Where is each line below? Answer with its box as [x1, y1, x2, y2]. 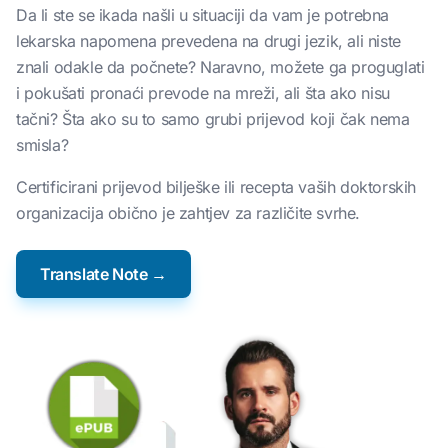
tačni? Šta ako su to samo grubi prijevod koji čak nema [16, 109, 410, 129]
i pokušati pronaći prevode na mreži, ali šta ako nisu [16, 83, 390, 103]
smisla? [16, 135, 69, 155]
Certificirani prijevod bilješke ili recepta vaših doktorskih [16, 177, 416, 197]
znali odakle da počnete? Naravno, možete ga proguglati [16, 57, 425, 77]
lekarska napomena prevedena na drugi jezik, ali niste [16, 31, 401, 51]
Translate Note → [40, 264, 167, 284]
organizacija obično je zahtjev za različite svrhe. [16, 203, 360, 223]
